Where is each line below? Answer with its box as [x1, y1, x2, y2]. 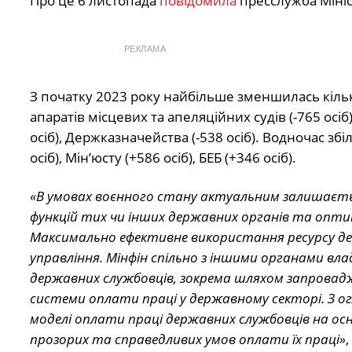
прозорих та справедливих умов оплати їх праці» [29, 329, 346, 348]
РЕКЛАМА [123, 44, 167, 53]
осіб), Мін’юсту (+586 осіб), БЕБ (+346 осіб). [29, 148, 296, 167]
